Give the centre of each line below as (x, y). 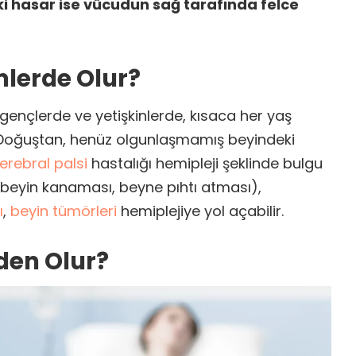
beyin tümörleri (64, 211)
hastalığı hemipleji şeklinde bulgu (205, 163)
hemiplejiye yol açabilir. (200, 211)
